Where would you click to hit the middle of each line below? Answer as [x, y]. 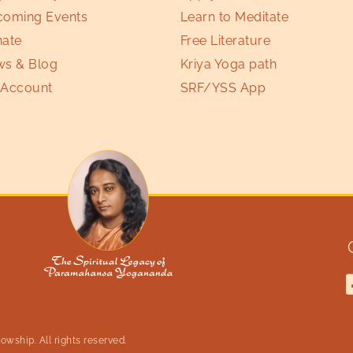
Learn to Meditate [234, 17]
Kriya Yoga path [229, 64]
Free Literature [225, 40]
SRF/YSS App [223, 87]
